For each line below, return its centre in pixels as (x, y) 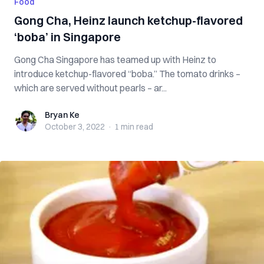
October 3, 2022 (75, 127)
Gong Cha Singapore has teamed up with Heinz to (115, 60)
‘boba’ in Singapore (67, 37)
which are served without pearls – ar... (90, 88)
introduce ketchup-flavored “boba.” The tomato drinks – (87, 74)
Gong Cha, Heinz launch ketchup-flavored (128, 20)
